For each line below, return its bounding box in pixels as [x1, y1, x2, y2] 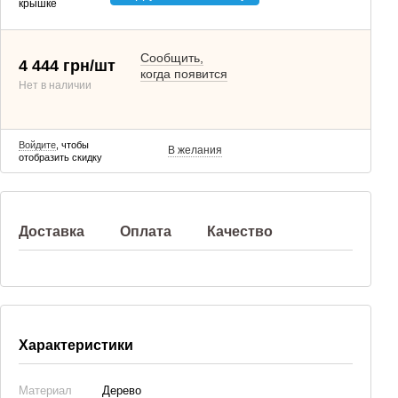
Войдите [19, 139, 56, 150]
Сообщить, [140, 51, 204, 65]
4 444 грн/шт [19, 57, 115, 75]
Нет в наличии [19, 79, 92, 92]
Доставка [19, 224, 84, 239]
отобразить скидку [19, 152, 102, 163]
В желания [168, 144, 222, 156]
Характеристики [19, 338, 133, 353]
